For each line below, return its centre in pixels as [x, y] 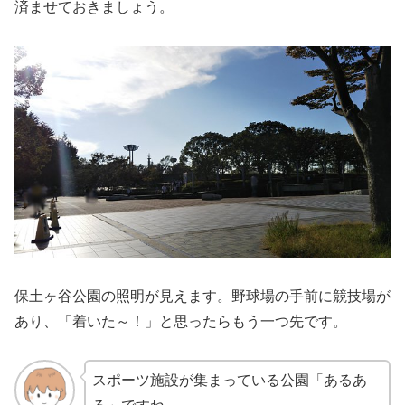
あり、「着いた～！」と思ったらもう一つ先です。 [181, 321]
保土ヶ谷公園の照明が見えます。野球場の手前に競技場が [202, 296]
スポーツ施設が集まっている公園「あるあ [229, 381]
